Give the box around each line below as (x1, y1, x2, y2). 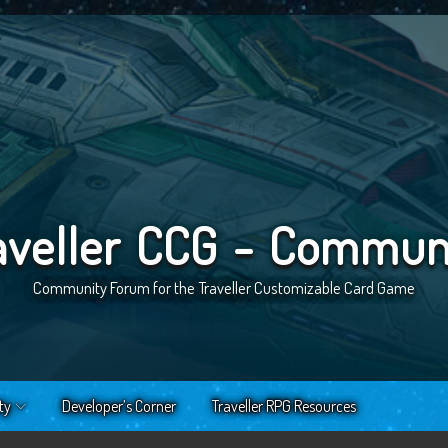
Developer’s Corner (62, 395, 176, 416)
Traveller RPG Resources (212, 395, 356, 416)
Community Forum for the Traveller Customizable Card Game (33, 277, 415, 299)
